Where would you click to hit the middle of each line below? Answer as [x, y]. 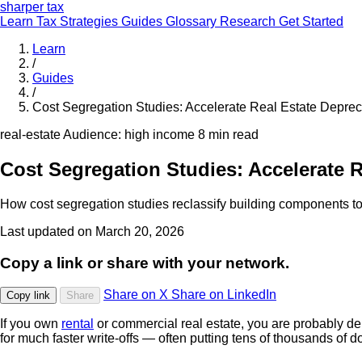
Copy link [28, 296]
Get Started [311, 21]
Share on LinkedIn [224, 295]
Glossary [193, 21]
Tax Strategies [79, 21]
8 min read [228, 135]
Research [249, 21]
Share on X [137, 295]
